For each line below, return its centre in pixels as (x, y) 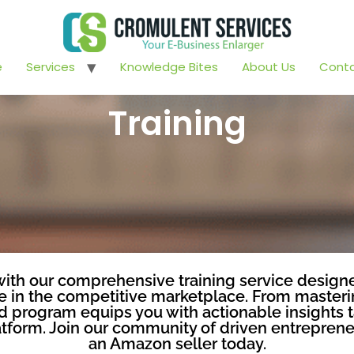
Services (51, 67)
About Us (269, 67)
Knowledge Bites (169, 67)
